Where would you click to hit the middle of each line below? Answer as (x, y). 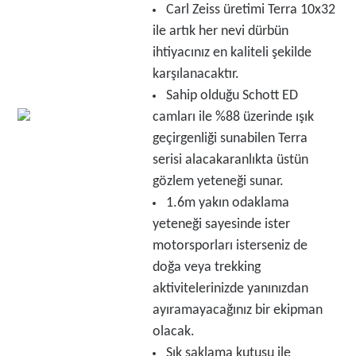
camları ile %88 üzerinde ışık (233, 117)
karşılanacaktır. (195, 74)
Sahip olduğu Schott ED (232, 96)
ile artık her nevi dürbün (220, 31)
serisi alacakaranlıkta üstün (230, 160)
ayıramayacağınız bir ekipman (237, 310)
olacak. (173, 332)
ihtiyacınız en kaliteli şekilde (232, 53)
